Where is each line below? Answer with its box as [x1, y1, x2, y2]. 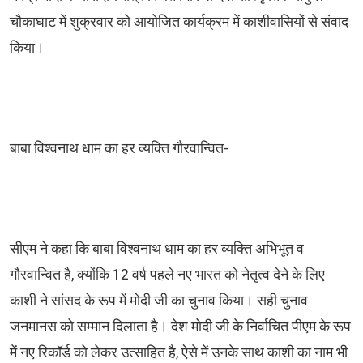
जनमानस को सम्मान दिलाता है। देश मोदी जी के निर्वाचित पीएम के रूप [10, 318, 351, 335]
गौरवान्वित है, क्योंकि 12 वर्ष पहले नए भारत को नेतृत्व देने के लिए [10, 267, 325, 284]
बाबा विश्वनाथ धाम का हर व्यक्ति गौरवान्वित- [10, 140, 228, 157]
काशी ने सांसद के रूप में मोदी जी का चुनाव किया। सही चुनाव [10, 293, 308, 310]
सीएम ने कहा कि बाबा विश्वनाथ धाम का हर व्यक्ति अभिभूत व [10, 241, 304, 258]
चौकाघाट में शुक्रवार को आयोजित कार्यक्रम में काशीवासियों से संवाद [10, 14, 348, 31]
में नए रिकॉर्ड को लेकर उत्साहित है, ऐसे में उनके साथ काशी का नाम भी [10, 344, 348, 361]
